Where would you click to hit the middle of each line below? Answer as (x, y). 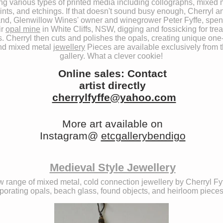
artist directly (112, 85)
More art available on (112, 124)
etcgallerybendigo (143, 136)
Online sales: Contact (112, 73)
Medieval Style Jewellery (112, 167)
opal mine (23, 29)
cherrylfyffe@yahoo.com (114, 97)
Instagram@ (70, 136)
